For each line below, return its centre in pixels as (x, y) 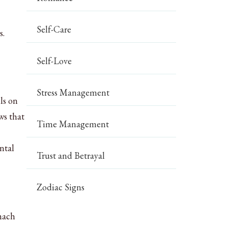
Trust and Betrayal (71, 155)
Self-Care (54, 29)
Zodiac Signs (61, 187)
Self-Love (54, 61)
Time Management (73, 124)
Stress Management (73, 92)
